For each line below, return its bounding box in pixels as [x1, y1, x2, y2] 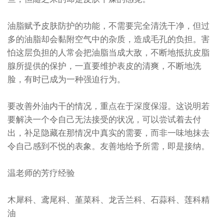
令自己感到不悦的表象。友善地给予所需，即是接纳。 [7, 139, 210, 152]
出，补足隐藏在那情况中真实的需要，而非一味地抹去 [7, 126, 210, 139]
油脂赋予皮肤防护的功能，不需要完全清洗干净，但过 [7, 19, 210, 32]
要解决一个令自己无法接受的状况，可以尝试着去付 [7, 112, 201, 125]
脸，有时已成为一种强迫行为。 [7, 72, 125, 85]
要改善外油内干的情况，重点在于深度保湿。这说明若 [7, 99, 210, 112]
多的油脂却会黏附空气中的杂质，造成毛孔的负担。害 [7, 32, 210, 45]
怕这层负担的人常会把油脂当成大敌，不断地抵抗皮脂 [7, 46, 210, 58]
